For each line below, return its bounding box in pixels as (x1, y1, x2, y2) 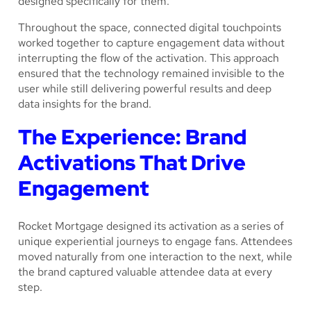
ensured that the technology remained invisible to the (18, 65, 285, 81)
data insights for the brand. (18, 96, 151, 111)
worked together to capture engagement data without (18, 35, 285, 50)
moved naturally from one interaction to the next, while (18, 249, 292, 264)
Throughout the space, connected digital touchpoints (18, 19, 281, 35)
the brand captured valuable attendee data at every (18, 264, 272, 279)
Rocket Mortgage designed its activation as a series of (18, 218, 284, 233)
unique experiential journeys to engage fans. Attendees (18, 233, 292, 249)
